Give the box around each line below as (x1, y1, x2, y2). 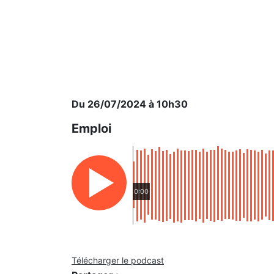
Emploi (72, 121, 111, 136)
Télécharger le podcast (72, 255, 164, 265)
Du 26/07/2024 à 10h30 (72, 98, 188, 110)
